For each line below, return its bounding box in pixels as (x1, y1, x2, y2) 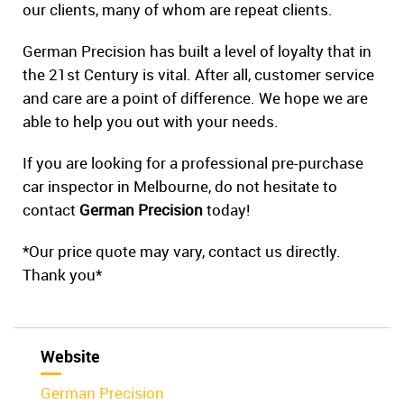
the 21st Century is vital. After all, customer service (23, 64, 374, 86)
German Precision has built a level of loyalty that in (23, 41, 372, 62)
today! (203, 199, 250, 221)
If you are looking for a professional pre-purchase (23, 152, 363, 174)
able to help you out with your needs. (23, 111, 279, 133)
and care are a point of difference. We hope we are (23, 87, 368, 109)
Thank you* (23, 264, 102, 286)
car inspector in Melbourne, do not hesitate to (23, 176, 337, 197)
